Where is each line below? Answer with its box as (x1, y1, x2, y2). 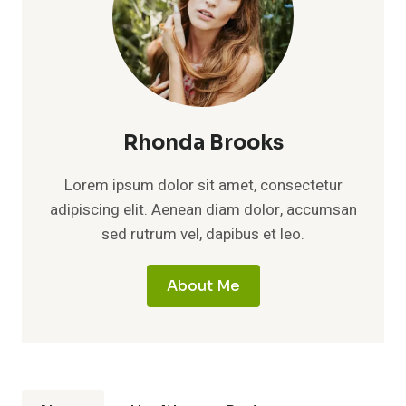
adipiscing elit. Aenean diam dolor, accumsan (49, 198, 357, 221)
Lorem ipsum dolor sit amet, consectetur (63, 173, 343, 197)
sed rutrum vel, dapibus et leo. (101, 222, 304, 246)
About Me (166, 275, 240, 295)
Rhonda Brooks (122, 130, 284, 155)
